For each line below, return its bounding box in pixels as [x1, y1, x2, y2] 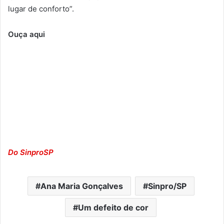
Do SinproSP [8, 147, 53, 157]
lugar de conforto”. [8, 3, 74, 13]
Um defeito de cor [78, 202, 148, 212]
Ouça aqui [8, 29, 45, 39]
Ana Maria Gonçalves [40, 180, 123, 191]
